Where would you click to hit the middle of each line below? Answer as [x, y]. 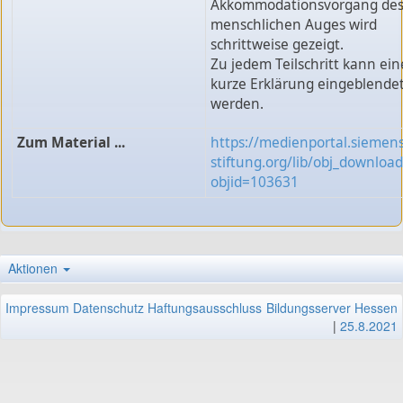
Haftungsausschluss [205, 307]
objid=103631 [254, 183]
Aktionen [35, 268]
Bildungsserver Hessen [332, 307]
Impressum [37, 307]
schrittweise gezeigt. [277, 45]
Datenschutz [108, 307]
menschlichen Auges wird [293, 25]
